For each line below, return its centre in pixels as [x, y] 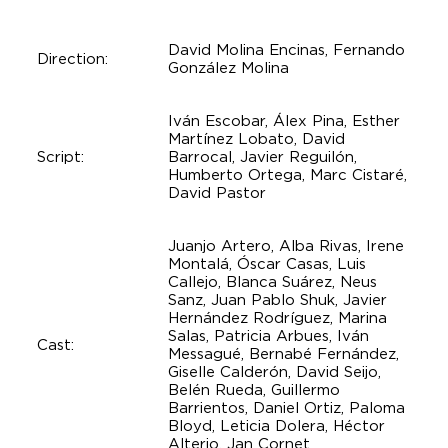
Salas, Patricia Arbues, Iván [269, 336]
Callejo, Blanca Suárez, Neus [273, 282]
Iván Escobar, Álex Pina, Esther [284, 121]
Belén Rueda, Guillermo [254, 390]
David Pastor [217, 193]
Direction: [72, 59]
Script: [60, 157]
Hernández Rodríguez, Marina [278, 318]
